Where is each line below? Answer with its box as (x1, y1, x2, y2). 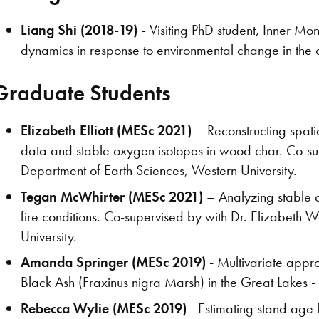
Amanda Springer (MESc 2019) (21, 253, 206, 272)
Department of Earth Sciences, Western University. (21, 161, 298, 180)
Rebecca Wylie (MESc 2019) (21, 298, 187, 318)
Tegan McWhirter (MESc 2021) (21, 187, 204, 206)
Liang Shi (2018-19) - (21, 21, 150, 40)
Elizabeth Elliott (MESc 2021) (21, 121, 192, 140)
